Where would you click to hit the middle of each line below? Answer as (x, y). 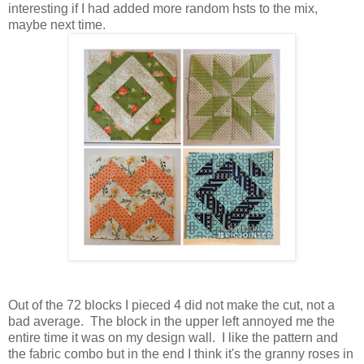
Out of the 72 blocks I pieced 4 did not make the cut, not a (171, 305)
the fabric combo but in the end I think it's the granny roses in (181, 354)
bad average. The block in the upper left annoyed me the (171, 322)
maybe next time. (57, 25)
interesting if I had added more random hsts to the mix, (163, 9)
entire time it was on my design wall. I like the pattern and (173, 338)
